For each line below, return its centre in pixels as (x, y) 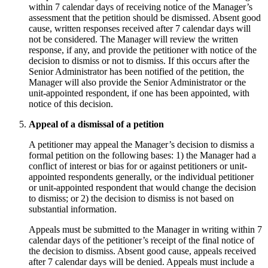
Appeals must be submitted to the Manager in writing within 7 (145, 229)
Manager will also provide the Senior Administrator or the (137, 82)
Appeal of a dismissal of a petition (96, 124)
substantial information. (73, 209)
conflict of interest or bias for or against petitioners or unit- (138, 166)
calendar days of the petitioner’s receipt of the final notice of (141, 240)
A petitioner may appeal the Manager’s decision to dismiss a (141, 144)
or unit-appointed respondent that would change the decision (142, 187)
